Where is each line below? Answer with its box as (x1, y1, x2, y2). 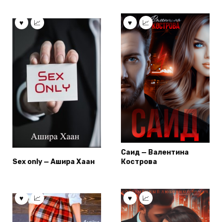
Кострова (121, 158, 157, 166)
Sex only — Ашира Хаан (12, 158, 95, 166)
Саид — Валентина (121, 148, 189, 157)
